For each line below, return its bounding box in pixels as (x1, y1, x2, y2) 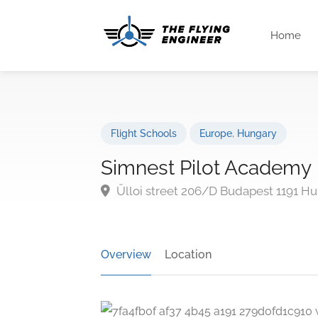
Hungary (237, 128, 277, 139)
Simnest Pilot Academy (101, 156, 312, 180)
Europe (199, 128, 232, 139)
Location (165, 248, 212, 261)
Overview (101, 248, 151, 261)
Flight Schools (111, 128, 177, 139)
